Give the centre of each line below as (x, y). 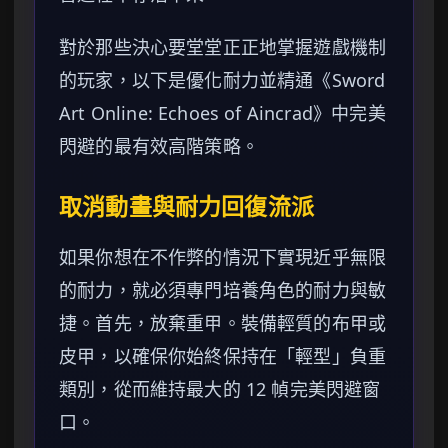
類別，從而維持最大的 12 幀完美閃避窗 (220, 389)
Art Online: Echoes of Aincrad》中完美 (222, 113)
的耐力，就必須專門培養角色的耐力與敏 (223, 290)
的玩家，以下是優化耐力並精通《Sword (222, 80)
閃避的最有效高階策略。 (159, 146)
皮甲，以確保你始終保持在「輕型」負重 (223, 356)
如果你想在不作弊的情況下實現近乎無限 (223, 257)
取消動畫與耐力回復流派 (186, 207)
